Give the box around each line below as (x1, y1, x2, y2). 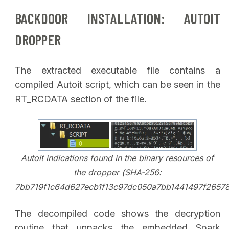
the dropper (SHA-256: (73, 167, 162, 178)
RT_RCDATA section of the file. (15, 94, 150, 105)
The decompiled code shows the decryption (15, 208, 220, 219)
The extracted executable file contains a (15, 65, 220, 76)
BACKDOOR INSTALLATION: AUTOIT (15, 10, 220, 28)
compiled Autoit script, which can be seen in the (15, 79, 220, 90)
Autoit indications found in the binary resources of (21, 153, 214, 164)
